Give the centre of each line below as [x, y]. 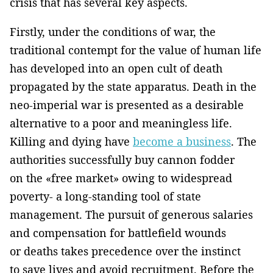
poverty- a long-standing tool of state [105, 197]
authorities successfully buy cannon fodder [122, 160]
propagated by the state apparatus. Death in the [133, 87]
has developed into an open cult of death [116, 69]
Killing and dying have [71, 142]
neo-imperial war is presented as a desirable [127, 105]
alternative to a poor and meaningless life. [121, 123]
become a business [182, 142]
